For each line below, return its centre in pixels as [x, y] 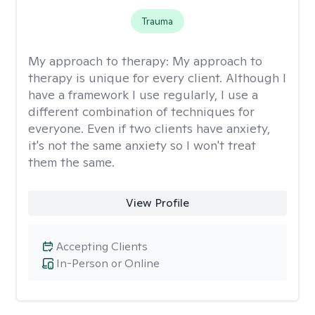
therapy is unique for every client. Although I [157, 78]
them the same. [71, 162]
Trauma [157, 21]
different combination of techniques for [141, 111]
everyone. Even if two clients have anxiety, [149, 128]
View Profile [157, 203]
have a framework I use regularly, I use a [143, 95]
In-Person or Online [108, 263]
